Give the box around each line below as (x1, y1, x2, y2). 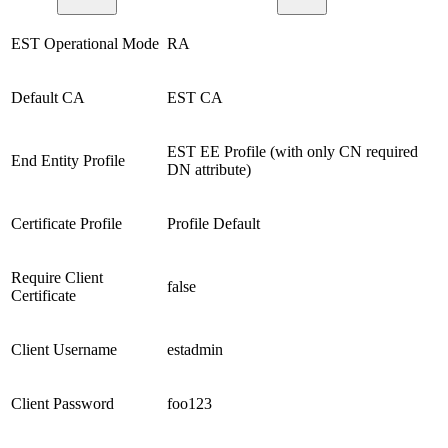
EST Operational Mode (11, 35, 159, 53)
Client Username (11, 341, 117, 359)
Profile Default (167, 215, 260, 233)
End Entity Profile (11, 152, 125, 170)
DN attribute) (167, 161, 251, 179)
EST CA (167, 89, 223, 107)
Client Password (11, 395, 114, 413)
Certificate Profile (11, 215, 122, 233)
